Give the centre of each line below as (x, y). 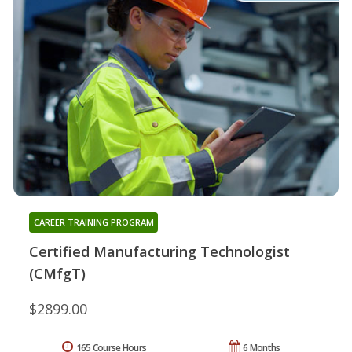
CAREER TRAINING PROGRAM (93, 222)
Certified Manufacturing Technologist (159, 251)
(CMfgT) (57, 273)
